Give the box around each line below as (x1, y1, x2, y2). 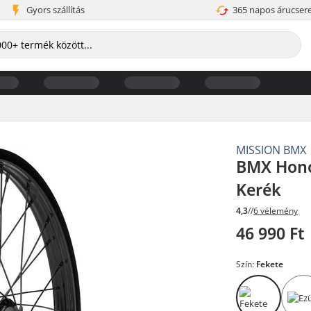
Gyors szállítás (26, 3, 85, 16)
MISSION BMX (236, 142, 307, 158)
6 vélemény (253, 205, 299, 217)
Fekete (256, 258, 284, 271)
